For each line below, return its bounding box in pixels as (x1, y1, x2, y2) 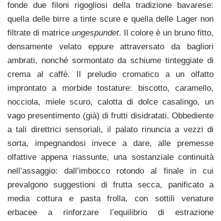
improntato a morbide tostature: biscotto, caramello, (7, 83, 214, 93)
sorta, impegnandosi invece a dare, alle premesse (7, 138, 214, 148)
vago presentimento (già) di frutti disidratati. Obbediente (7, 110, 214, 120)
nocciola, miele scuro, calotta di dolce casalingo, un (7, 97, 214, 107)
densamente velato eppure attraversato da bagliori (7, 41, 214, 51)
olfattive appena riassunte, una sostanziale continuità (7, 152, 214, 162)
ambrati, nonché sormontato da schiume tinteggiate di (7, 55, 214, 65)
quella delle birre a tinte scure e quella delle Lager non (7, 14, 214, 24)
